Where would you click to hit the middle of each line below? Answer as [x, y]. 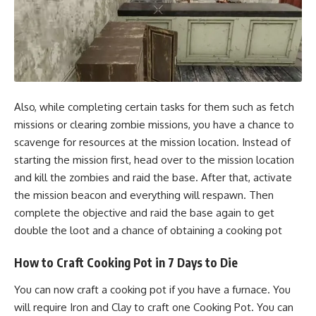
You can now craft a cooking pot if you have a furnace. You [152, 289]
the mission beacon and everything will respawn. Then [144, 195]
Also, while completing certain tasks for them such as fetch [154, 107]
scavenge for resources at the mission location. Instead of [152, 142]
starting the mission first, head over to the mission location [154, 159]
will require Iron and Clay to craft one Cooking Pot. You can [154, 307]
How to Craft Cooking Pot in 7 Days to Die [126, 263]
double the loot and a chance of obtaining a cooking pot [148, 230]
